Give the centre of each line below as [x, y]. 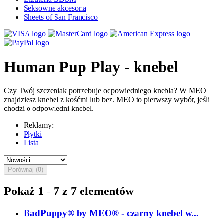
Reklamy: [39, 125]
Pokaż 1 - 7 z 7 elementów [69, 191]
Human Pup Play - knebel [93, 67]
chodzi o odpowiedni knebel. [49, 109]
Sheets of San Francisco [61, 17]
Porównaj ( [23, 170]
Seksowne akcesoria [55, 8]
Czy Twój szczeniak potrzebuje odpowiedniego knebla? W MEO [105, 91]
